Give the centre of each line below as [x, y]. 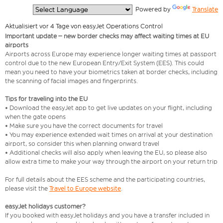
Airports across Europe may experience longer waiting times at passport [111, 54]
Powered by [152, 9]
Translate [205, 9]
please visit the [27, 189]
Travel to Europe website [85, 189]
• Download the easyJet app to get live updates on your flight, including [109, 108]
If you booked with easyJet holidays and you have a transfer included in [107, 216]
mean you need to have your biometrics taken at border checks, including [111, 72]
